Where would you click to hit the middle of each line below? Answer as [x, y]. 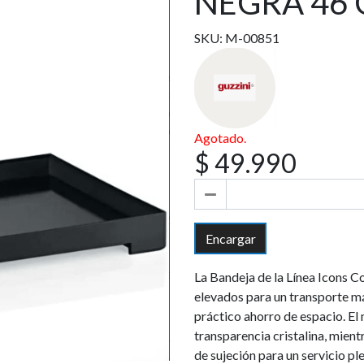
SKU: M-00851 [237, 38]
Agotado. [220, 138]
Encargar [230, 238]
